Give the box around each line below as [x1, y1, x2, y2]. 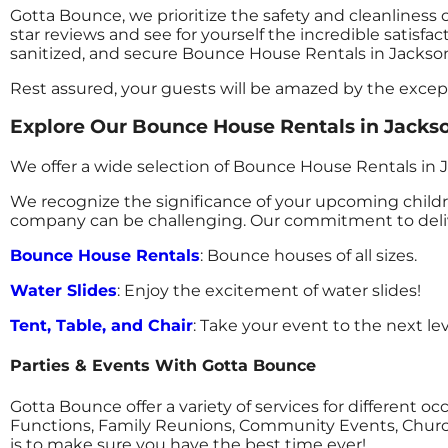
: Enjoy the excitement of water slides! [117, 281, 421, 301]
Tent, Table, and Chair [10, 316, 193, 336]
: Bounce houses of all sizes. [200, 246, 417, 266]
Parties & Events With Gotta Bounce [10, 356, 316, 376]
